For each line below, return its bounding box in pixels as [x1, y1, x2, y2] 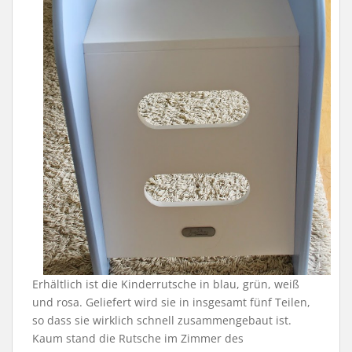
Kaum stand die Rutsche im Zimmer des [32, 331, 244, 346]
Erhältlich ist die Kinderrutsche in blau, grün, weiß [32, 277, 299, 292]
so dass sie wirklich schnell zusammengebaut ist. [32, 313, 291, 328]
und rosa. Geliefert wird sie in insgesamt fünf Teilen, [32, 295, 310, 310]
